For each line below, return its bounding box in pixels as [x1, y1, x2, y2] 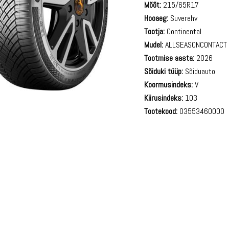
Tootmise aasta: [144, 53, 195, 63]
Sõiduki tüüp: [144, 66, 184, 77]
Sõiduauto [183, 66, 216, 77]
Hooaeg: [144, 13, 169, 24]
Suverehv [168, 13, 198, 24]
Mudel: [144, 39, 164, 50]
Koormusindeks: [144, 79, 193, 90]
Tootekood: [144, 106, 178, 117]
